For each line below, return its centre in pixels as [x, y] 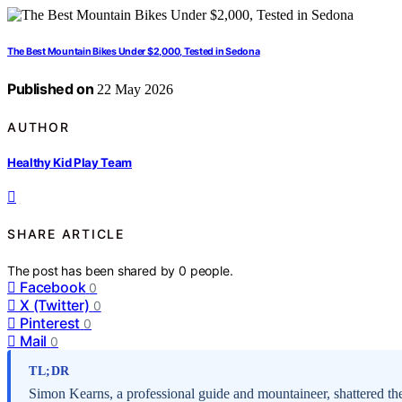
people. [211, 270]
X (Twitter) [55, 305]
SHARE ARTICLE [66, 234]
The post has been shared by [93, 270]
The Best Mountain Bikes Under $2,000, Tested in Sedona [134, 52]
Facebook [53, 287]
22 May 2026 [134, 90]
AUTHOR [39, 127]
